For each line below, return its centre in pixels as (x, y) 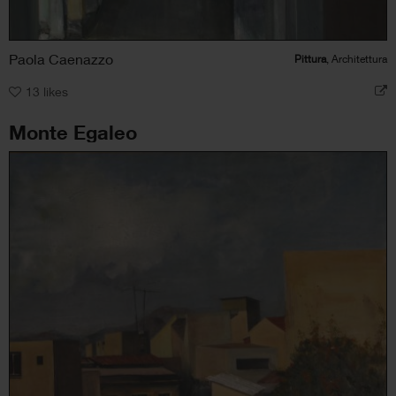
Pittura (310, 58)
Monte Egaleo (73, 132)
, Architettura (357, 58)
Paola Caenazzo (61, 58)
